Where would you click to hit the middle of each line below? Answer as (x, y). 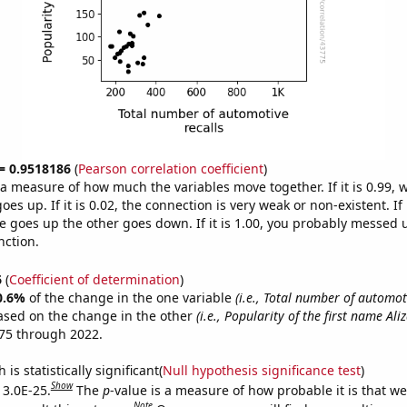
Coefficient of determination (94, 279)
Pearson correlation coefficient (170, 169)
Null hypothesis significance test (261, 370)
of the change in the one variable (132, 297)
